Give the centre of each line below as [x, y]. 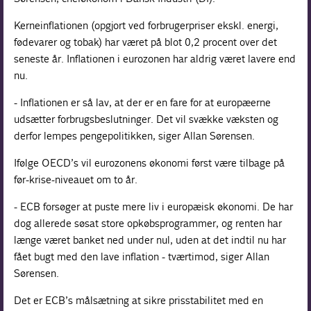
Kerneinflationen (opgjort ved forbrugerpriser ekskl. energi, [146, 25]
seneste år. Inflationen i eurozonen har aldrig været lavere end [155, 58]
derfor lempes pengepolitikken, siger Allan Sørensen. [135, 135]
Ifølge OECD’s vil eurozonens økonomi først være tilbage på [150, 162]
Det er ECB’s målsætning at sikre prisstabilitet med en [139, 300]
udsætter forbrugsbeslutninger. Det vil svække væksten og [146, 119]
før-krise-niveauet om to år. [76, 179]
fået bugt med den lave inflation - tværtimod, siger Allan [142, 256]
